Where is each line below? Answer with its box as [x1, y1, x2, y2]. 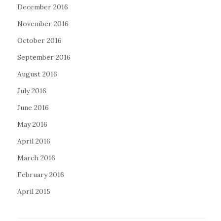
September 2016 [17, 53, 71, 62]
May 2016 [17, 120, 47, 129]
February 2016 [17, 170, 64, 179]
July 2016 [17, 86, 46, 95]
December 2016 [17, 2, 68, 11]
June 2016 [17, 103, 49, 112]
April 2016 [17, 137, 50, 146]
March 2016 [17, 153, 55, 162]
